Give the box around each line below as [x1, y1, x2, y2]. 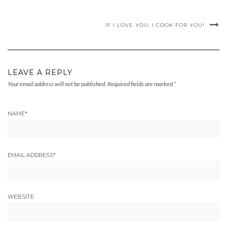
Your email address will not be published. [8, 80, 106, 88]
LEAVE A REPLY [8, 68, 72, 78]
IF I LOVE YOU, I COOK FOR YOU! [105, 22, 205, 29]
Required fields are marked [107, 80, 174, 88]
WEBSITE [8, 193, 34, 201]
